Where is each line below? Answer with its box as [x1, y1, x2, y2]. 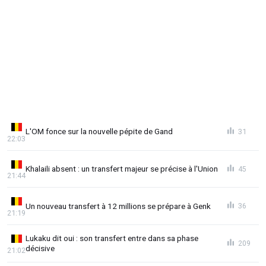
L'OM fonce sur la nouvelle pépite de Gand [26, 126, 173, 137]
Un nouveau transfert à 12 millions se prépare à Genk [26, 201, 211, 211]
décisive [26, 243, 55, 253]
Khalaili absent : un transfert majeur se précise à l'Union [26, 164, 218, 174]
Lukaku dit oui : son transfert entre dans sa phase [26, 233, 198, 243]
